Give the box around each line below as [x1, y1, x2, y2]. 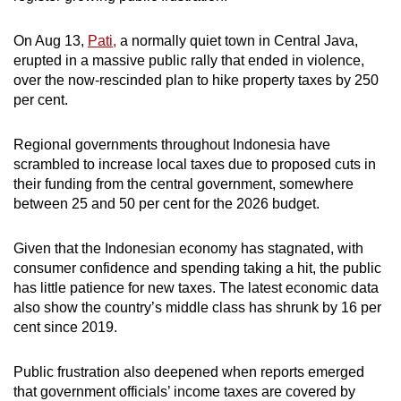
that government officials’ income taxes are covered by [13, 383, 355, 399]
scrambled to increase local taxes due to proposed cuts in [13, 156, 376, 172]
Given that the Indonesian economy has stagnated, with [13, 240, 363, 256]
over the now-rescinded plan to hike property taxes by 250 [13, 72, 379, 88]
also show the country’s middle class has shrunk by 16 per [13, 299, 381, 315]
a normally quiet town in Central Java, [116, 32, 358, 48]
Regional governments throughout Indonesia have [13, 136, 330, 152]
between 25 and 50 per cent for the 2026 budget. [13, 195, 320, 211]
